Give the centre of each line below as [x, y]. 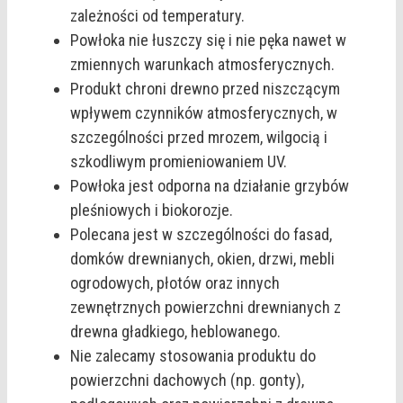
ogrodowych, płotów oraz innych [175, 282]
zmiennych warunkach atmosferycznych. [202, 64]
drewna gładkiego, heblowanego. [175, 331]
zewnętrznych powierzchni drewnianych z [206, 307]
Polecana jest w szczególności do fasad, [201, 234]
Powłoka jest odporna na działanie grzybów [210, 185]
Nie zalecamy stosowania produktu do [193, 355]
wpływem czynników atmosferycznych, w [204, 112]
